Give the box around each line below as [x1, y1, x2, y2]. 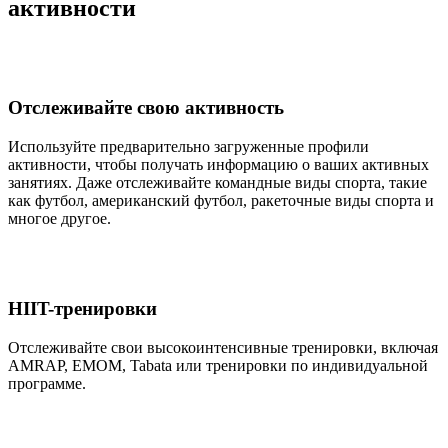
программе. [8, 375, 86, 392]
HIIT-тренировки [8, 298, 157, 320]
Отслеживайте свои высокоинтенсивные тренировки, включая [8, 339, 438, 356]
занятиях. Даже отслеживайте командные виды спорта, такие [8, 173, 427, 191]
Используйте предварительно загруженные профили [8, 137, 369, 155]
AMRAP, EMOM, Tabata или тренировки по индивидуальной [8, 357, 428, 374]
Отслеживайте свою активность [8, 96, 284, 118]
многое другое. [8, 209, 111, 227]
